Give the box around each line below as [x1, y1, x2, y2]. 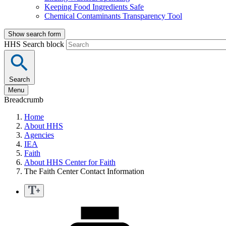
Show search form [8, 30, 61, 38]
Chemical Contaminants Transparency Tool [44, 12, 182, 21]
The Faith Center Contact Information [24, 167, 144, 176]
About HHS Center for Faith [24, 158, 116, 167]
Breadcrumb [4, 95, 43, 104]
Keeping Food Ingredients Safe [44, 3, 144, 12]
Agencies [24, 131, 54, 140]
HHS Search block [4, 40, 66, 49]
